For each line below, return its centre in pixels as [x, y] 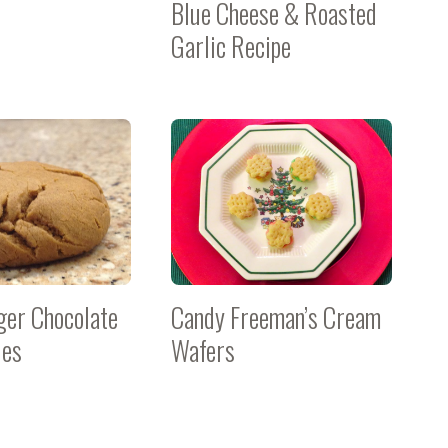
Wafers [202, 350]
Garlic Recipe [230, 46]
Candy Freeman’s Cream [275, 317]
